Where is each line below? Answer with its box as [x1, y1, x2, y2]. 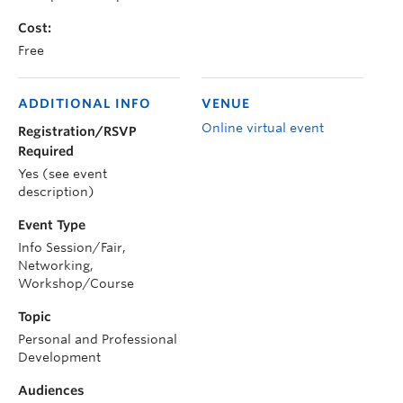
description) [18, 184, 94, 199]
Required [18, 143, 74, 158]
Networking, [18, 257, 94, 273]
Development [18, 349, 101, 364]
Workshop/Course [18, 275, 134, 291]
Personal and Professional [18, 331, 177, 346]
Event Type [18, 217, 85, 232]
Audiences [18, 382, 85, 398]
